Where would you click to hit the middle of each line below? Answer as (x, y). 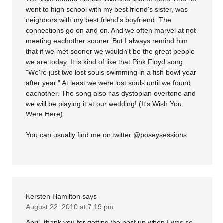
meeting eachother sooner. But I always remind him (107, 41)
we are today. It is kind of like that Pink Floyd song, (106, 61)
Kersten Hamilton (53, 196)
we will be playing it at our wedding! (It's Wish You (104, 103)
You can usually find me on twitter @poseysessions (107, 135)
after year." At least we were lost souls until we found (109, 82)
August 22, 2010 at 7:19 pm (70, 206)
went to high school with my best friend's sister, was (107, 9)
